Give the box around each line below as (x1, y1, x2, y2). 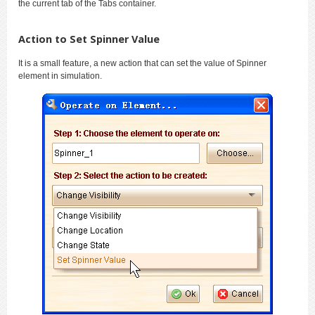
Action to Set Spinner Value (18, 32, 160, 46)
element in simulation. (18, 71, 102, 82)
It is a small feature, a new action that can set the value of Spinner (18, 58, 266, 69)
